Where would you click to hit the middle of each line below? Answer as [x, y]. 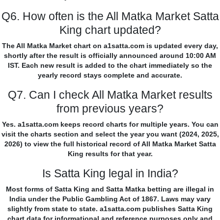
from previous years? [110, 109]
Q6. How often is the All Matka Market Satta [110, 16]
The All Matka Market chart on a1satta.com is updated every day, [110, 46]
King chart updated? [110, 30]
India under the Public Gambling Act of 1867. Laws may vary [110, 199]
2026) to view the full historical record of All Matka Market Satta [110, 144]
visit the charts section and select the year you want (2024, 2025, [110, 134]
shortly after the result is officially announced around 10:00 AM [110, 56]
